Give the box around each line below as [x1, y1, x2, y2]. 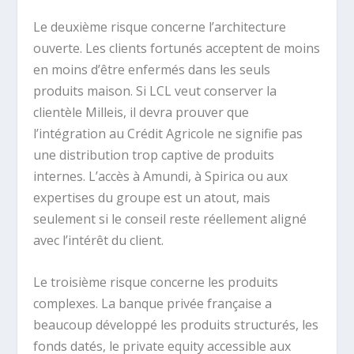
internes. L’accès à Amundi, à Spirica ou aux [33, 168, 288, 186]
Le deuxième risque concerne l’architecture [33, 18, 287, 36]
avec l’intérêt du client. [33, 232, 164, 250]
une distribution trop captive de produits [33, 146, 275, 164]
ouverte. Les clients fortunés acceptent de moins [33, 40, 321, 58]
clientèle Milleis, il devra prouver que [33, 104, 250, 122]
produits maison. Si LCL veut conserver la [33, 82, 277, 100]
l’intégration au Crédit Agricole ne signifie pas [33, 125, 303, 143]
